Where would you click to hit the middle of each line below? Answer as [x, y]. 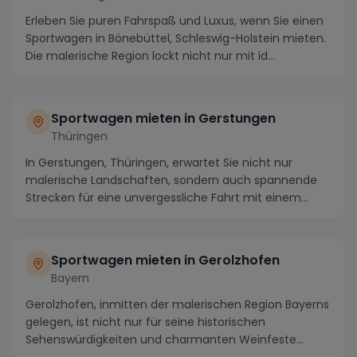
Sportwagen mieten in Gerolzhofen [165, 260]
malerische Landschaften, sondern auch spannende [171, 180]
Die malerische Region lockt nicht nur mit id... [150, 56]
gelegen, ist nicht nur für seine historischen [145, 322]
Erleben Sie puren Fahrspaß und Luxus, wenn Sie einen [175, 21]
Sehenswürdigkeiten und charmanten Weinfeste [161, 339]
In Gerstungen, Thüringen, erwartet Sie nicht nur [159, 163]
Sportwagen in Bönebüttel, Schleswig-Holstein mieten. [176, 38]
